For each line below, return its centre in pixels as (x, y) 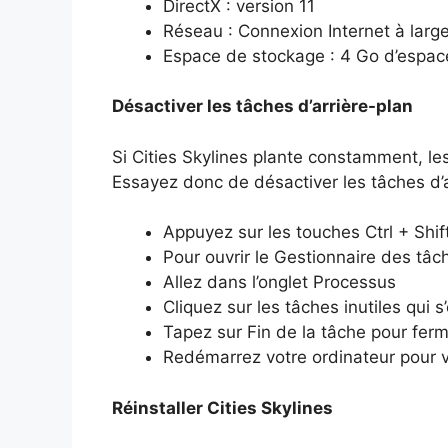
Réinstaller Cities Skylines (222, 407)
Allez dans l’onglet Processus (279, 282)
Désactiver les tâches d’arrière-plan (262, 106)
